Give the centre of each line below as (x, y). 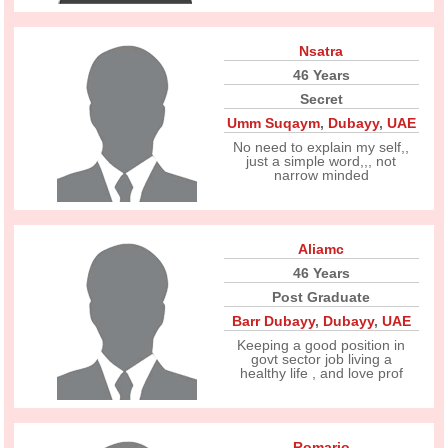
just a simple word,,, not (321, 161)
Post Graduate (321, 297)
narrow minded (321, 175)
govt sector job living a (321, 359)
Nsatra (321, 51)
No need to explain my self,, (321, 147)
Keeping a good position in (321, 345)
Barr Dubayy (273, 321)
